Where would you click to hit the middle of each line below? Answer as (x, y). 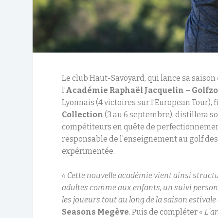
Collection (83, 114)
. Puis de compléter (164, 212)
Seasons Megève (96, 212)
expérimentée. (89, 151)
